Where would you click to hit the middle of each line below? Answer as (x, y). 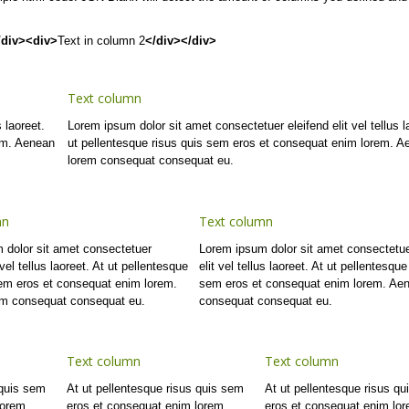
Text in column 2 (101, 40)
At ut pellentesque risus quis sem (156, 388)
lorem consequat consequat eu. (150, 161)
